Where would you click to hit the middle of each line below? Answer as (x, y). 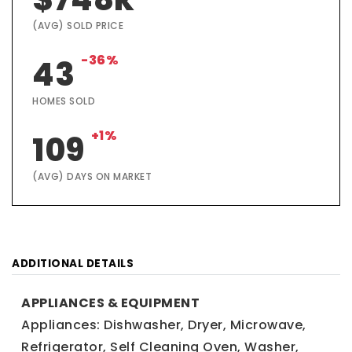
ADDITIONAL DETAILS (73, 264)
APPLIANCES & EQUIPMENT (110, 303)
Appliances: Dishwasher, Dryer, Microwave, (164, 325)
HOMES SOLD (64, 101)
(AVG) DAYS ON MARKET (92, 176)
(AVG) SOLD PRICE (78, 26)
